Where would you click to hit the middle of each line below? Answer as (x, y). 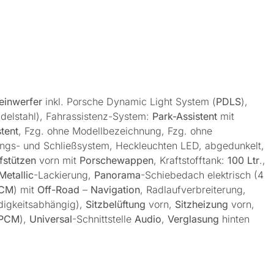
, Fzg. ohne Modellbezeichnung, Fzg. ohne (115, 131)
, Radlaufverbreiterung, (193, 189)
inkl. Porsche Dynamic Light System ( (129, 101)
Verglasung (195, 219)
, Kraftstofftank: (191, 160)
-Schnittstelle (103, 219)
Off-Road (58, 189)
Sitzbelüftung (117, 204)
